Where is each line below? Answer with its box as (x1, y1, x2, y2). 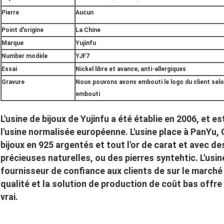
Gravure (1, 78, 24, 86)
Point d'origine (1, 26, 43, 34)
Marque (1, 39, 23, 47)
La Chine (75, 26, 100, 34)
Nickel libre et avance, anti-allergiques (75, 65, 186, 73)
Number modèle (1, 52, 47, 60)
